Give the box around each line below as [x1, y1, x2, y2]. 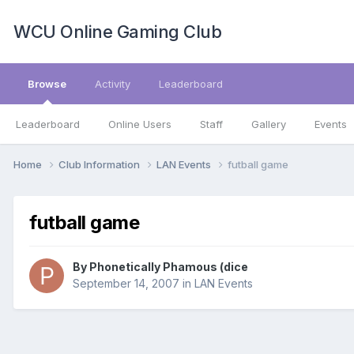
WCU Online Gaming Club [13, 21, 221, 42]
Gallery [251, 118, 286, 130]
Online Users [108, 118, 171, 130]
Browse [28, 77, 66, 90]
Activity [95, 77, 130, 90]
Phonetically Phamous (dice [89, 260, 248, 274]
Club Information [58, 157, 142, 171]
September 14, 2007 [73, 277, 179, 291]
